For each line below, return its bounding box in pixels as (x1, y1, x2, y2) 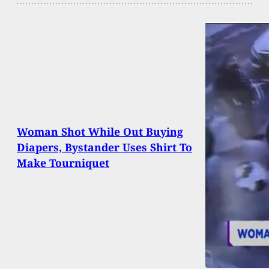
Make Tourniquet (17, 156, 109, 171)
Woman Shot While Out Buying (17, 124, 183, 139)
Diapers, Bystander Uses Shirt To (17, 140, 192, 155)
